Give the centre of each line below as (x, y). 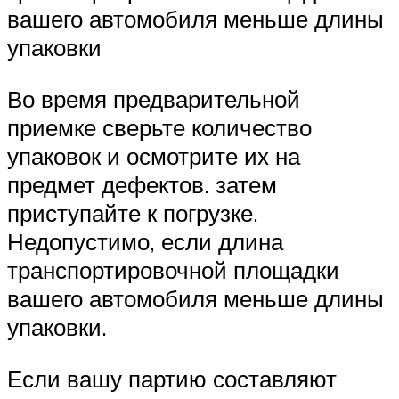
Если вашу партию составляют (172, 378)
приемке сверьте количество (159, 128)
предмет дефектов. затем (142, 185)
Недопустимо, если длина (145, 242)
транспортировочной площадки (173, 270)
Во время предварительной (154, 99)
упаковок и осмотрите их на (154, 156)
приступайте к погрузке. (133, 213)
